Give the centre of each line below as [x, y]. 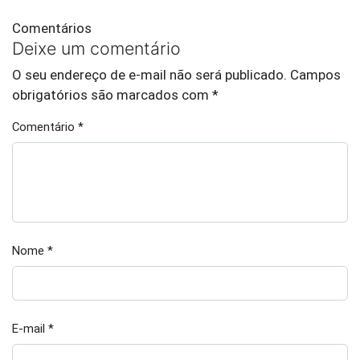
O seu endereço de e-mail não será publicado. [149, 75]
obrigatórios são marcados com [112, 95]
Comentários [52, 28]
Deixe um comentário [96, 48]
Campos [315, 75]
